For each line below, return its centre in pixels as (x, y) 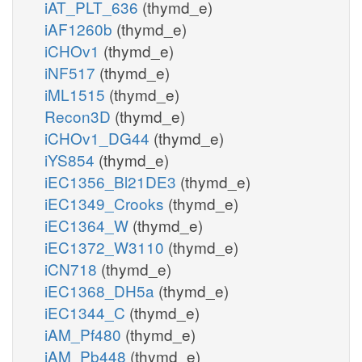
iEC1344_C (87, 312)
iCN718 (73, 268)
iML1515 (77, 94)
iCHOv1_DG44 (99, 137)
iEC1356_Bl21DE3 (112, 181)
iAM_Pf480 (85, 334)
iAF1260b (80, 28)
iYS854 (72, 159)
